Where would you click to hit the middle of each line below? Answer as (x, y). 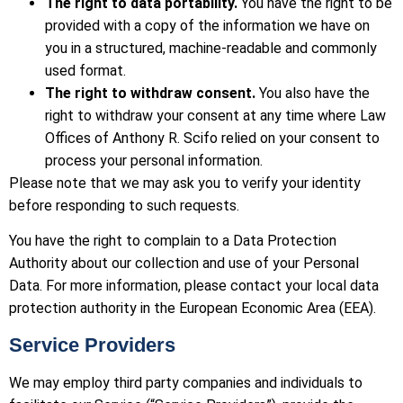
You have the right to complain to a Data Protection (173, 241)
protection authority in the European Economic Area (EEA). (193, 309)
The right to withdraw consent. (150, 93)
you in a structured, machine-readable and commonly (211, 48)
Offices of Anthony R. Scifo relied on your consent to (212, 138)
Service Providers (92, 345)
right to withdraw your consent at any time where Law (215, 115)
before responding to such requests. (124, 205)
